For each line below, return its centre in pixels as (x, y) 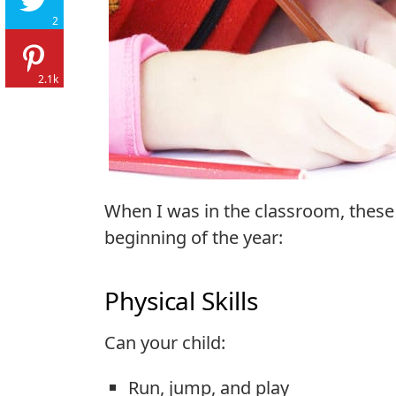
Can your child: (165, 342)
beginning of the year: (194, 237)
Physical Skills (181, 300)
